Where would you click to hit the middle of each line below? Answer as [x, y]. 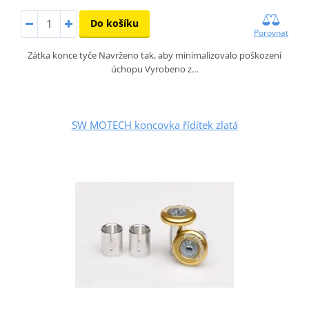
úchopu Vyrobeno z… [154, 69]
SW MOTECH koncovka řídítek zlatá [154, 124]
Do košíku [114, 23]
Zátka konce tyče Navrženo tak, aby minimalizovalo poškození [154, 55]
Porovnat [271, 32]
